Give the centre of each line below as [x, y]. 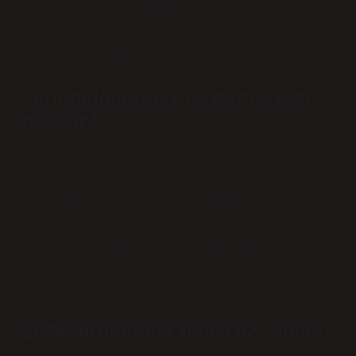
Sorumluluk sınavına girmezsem [166, 97]
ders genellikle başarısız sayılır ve [165, 268]
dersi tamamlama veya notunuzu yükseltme [177, 225]
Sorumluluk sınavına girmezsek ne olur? [173, 161]
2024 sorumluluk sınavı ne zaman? [176, 331]
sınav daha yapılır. [98, 55]
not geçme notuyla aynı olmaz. [137, 289]
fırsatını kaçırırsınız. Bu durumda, [161, 246]
